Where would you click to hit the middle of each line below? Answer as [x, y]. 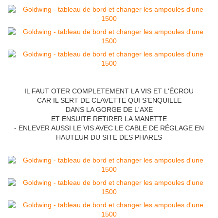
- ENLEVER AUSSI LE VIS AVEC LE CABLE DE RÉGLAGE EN [109, 128]
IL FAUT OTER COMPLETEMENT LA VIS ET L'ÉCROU [109, 91]
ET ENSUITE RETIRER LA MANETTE [109, 119]
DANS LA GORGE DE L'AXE [109, 110]
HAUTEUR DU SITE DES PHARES [109, 137]
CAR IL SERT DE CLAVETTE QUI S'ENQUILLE [109, 100]
